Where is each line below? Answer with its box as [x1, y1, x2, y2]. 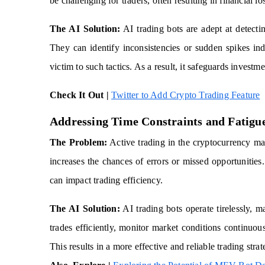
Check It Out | [50, 90, 109, 100]
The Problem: [50, 137, 108, 147]
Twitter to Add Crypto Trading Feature [111, 90, 260, 100]
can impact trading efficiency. [50, 175, 163, 185]
